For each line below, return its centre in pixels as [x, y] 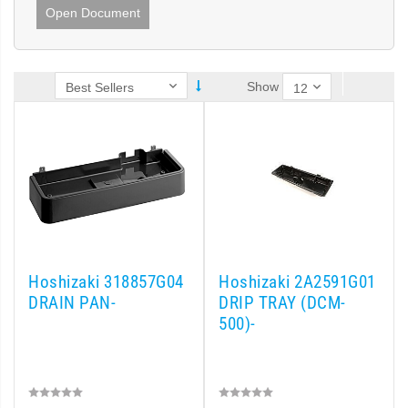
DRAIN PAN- [72, 303]
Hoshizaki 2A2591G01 [297, 282]
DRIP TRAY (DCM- [282, 303]
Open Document [93, 13]
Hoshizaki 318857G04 [106, 282]
